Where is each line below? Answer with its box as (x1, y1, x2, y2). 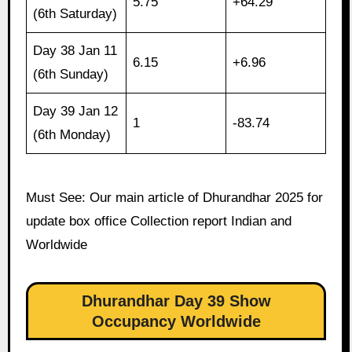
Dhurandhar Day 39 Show (81, 292, 271, 310)
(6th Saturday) (33, 6, 118, 22)
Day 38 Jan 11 (33, 43, 118, 59)
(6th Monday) (33, 127, 112, 143)
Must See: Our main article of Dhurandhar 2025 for (25, 190, 323, 206)
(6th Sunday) (33, 67, 109, 82)
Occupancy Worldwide (91, 313, 261, 331)
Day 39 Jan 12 (33, 104, 119, 119)
